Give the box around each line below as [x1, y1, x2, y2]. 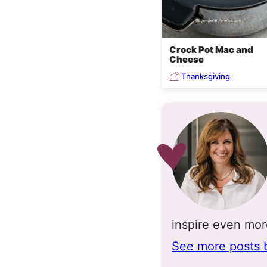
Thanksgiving [181, 71, 230, 81]
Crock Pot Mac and [169, 44, 253, 55]
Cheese [169, 54, 204, 65]
